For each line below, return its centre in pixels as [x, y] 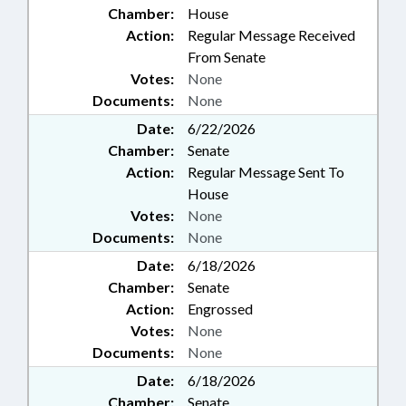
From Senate [227, 57]
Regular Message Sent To [266, 172]
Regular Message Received [271, 35]
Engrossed [220, 309]
